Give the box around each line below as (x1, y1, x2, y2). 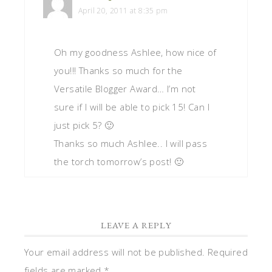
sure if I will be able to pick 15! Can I (54, 100, 209, 113)
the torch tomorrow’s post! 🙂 (54, 155, 184, 168)
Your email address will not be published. (24, 245, 205, 258)
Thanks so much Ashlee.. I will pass (54, 137, 207, 149)
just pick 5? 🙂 (54, 118, 114, 131)
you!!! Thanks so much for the (54, 64, 183, 76)
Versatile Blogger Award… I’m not (54, 82, 196, 95)
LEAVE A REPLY (100, 219, 172, 231)
